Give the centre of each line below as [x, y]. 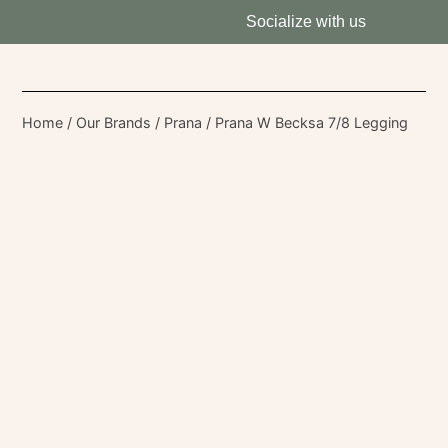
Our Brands [114, 122]
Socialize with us [305, 21]
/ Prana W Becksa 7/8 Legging [305, 122]
